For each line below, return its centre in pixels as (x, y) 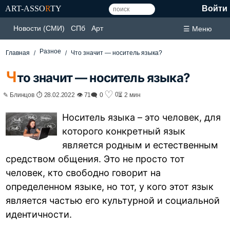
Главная (18, 53)
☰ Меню (198, 28)
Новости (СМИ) (39, 28)
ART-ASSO (25, 8)
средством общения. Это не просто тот (95, 159)
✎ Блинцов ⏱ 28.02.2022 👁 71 (47, 94)
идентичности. (39, 214)
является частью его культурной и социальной (113, 200)
